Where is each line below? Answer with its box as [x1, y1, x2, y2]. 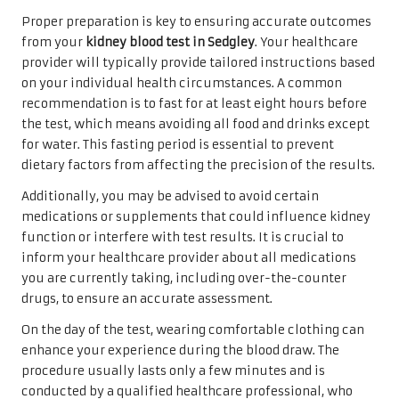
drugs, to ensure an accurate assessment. [21, 291, 273, 307]
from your [21, 35, 85, 51]
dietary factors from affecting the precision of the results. [21, 158, 375, 174]
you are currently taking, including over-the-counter [21, 271, 346, 287]
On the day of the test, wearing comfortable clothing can [21, 322, 364, 338]
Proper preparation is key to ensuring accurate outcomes [21, 14, 371, 30]
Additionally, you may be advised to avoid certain [21, 189, 319, 205]
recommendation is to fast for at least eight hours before [21, 96, 367, 112]
